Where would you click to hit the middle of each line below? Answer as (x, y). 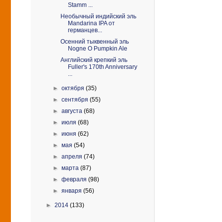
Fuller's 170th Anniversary (102, 67)
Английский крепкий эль (94, 60)
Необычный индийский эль (98, 16)
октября (74, 88)
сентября (76, 100)
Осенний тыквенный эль (94, 42)
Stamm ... (80, 5)
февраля (75, 179)
